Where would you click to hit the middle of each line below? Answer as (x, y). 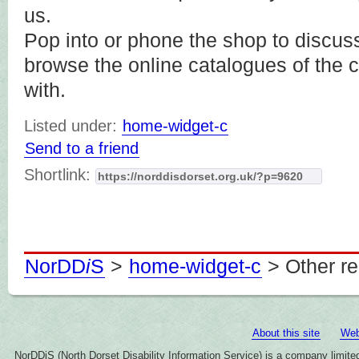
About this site (286, 333)
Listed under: (71, 126)
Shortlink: (60, 175)
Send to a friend (82, 148)
